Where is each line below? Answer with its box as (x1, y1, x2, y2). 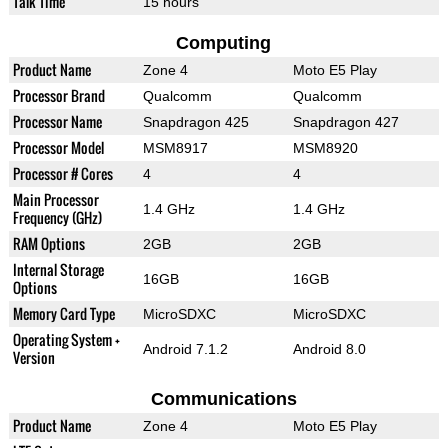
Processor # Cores (12, 163, 113, 185)
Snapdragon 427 (292, 114, 399, 131)
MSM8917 (142, 140, 208, 157)
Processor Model (12, 137, 104, 159)
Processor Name (12, 111, 102, 133)
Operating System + (12, 329, 120, 351)
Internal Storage (12, 259, 104, 281)
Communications (150, 389, 297, 410)
